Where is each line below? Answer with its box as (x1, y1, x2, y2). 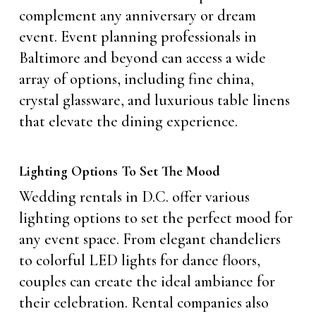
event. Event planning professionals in (18, 27, 257, 46)
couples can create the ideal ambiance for (18, 272, 275, 291)
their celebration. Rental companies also (18, 293, 269, 312)
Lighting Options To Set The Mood (18, 162, 220, 180)
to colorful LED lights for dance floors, (18, 250, 260, 269)
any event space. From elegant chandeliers (18, 229, 281, 248)
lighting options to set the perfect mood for (18, 208, 293, 227)
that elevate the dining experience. (18, 111, 238, 130)
